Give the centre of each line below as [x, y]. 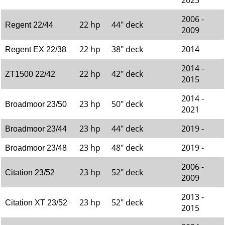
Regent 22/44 [29, 25]
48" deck [127, 148]
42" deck [127, 74]
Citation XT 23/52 [36, 203]
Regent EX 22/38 [36, 49]
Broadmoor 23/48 [36, 148]
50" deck [127, 104]
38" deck [127, 49]
